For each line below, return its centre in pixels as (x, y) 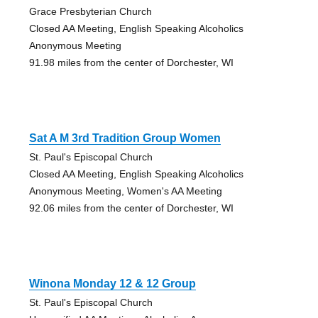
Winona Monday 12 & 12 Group (112, 283)
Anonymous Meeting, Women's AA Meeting (125, 191)
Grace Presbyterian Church (90, 11)
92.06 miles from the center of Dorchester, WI (131, 208)
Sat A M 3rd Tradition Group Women (125, 138)
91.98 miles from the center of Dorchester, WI (131, 62)
